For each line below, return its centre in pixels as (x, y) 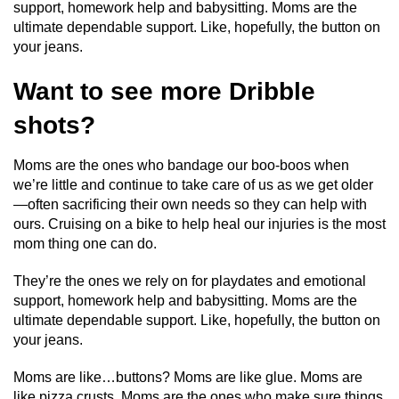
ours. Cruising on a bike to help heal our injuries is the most (199, 224)
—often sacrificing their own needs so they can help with (190, 204)
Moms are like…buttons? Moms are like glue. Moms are (188, 377)
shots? (54, 125)
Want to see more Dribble (164, 91)
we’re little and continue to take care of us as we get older (193, 184)
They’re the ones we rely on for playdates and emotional (190, 281)
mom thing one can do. (85, 243)
